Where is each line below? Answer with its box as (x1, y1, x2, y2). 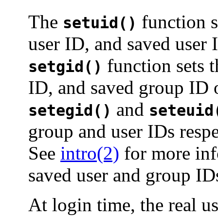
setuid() (63, 14, 137, 32)
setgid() (28, 58, 102, 76)
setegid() (28, 102, 111, 120)
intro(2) (60, 143, 119, 164)
